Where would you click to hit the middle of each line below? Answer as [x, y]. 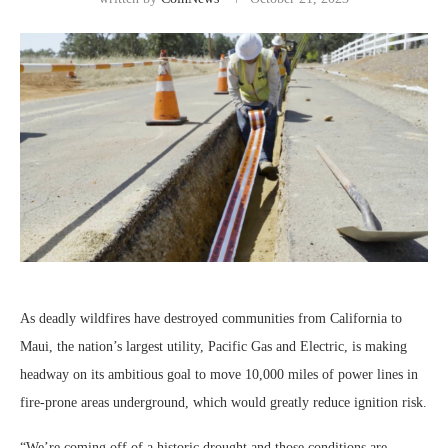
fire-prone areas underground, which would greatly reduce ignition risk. [223, 403]
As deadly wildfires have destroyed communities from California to [211, 319]
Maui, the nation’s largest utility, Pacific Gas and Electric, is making [213, 347]
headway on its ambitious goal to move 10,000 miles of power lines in [219, 375]
